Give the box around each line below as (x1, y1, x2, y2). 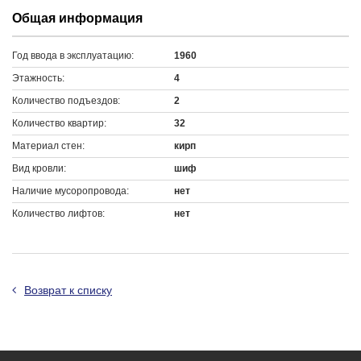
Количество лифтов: (12, 208, 105, 219)
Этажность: (12, 73, 64, 84)
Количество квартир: (12, 118, 106, 129)
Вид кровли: (12, 163, 66, 174)
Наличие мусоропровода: (12, 185, 129, 197)
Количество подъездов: (12, 95, 120, 106)
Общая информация (12, 11, 143, 25)
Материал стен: (12, 140, 85, 151)
